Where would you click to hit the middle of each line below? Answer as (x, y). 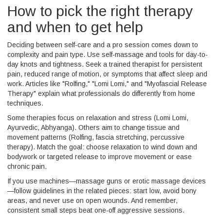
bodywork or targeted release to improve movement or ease (100, 157)
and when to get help (75, 27)
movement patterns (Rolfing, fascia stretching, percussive (96, 137)
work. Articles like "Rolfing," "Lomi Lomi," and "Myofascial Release (107, 84)
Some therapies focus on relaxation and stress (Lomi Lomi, (98, 118)
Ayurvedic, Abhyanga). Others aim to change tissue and (93, 127)
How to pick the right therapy (100, 11)
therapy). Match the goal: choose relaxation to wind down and (102, 147)
